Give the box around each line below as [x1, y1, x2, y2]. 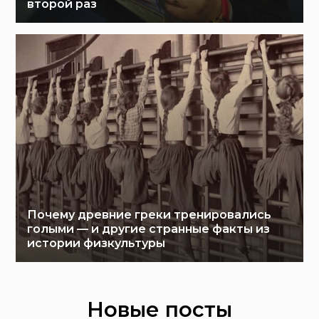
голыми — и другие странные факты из [27, 221, 271, 236]
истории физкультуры [27, 236, 166, 250]
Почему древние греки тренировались [27, 207, 272, 221]
